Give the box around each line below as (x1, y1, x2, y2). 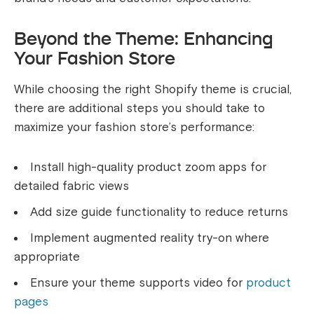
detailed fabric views (14, 178, 129, 193)
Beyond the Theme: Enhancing (14, 25, 273, 51)
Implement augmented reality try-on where (30, 230, 269, 245)
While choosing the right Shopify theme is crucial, (14, 81, 292, 97)
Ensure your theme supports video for (30, 275, 246, 290)
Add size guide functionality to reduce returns (30, 204, 288, 219)
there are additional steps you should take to (14, 100, 265, 116)
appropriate (14, 249, 80, 264)
